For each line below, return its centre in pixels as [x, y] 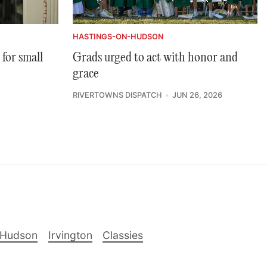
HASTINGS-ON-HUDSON [118, 36]
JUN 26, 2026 [197, 95]
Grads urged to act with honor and [155, 58]
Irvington [70, 235]
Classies [123, 235]
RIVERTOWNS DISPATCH [117, 95]
